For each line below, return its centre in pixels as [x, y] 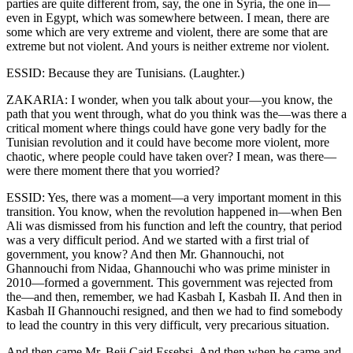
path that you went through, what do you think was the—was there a [176, 113]
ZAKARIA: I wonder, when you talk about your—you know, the [169, 99]
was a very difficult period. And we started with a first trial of [158, 240]
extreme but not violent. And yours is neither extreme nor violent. [168, 46]
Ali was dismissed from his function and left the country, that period [174, 225]
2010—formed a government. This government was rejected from [169, 282]
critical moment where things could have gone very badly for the [166, 128]
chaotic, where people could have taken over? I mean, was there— [171, 156]
